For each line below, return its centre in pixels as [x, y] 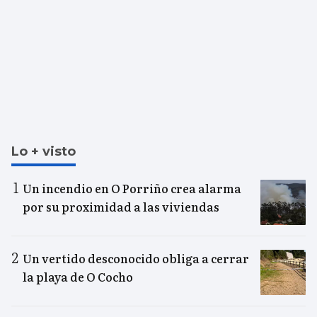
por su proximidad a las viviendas [121, 207]
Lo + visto [44, 152]
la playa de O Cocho [78, 277]
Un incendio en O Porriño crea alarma [132, 189]
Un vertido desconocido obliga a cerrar [136, 259]
